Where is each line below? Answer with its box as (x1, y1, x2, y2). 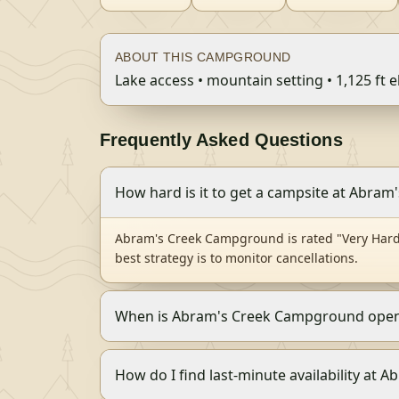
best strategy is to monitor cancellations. (115, 249, 358, 266)
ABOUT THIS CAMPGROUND (115, 50, 291, 64)
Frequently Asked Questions (100, 130, 343, 150)
